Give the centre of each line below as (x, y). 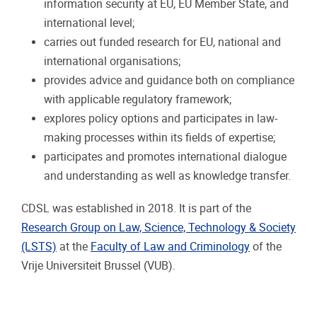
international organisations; (112, 61)
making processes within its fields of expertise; (160, 137)
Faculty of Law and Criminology (170, 246)
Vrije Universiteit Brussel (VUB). (98, 265)
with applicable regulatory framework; (138, 99)
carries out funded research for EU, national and (162, 42)
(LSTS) (39, 246)
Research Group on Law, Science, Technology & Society (158, 227)
